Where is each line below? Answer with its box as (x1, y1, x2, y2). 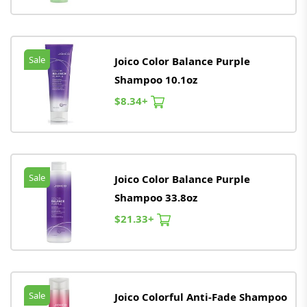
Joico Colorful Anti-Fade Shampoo (114, 289, 287, 304)
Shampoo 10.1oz (114, 72, 197, 86)
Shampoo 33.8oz (114, 190, 197, 204)
